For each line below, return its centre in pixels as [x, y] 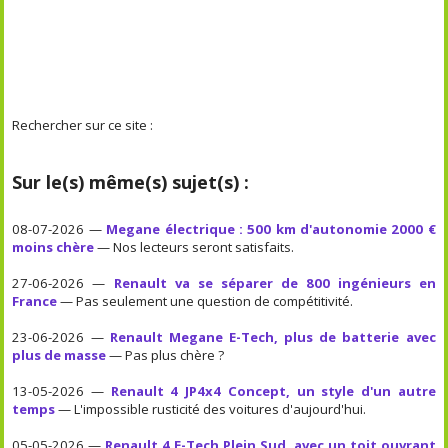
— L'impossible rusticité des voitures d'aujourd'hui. [211, 408]
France [35, 300]
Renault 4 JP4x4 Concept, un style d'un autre [273, 390]
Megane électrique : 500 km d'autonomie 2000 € [271, 228]
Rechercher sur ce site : [83, 124]
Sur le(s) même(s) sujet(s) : [131, 181]
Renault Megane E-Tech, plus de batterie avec [272, 336]
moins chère [53, 246]
